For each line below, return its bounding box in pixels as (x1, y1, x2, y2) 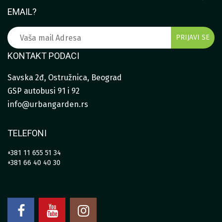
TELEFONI (7, 128, 47, 139)
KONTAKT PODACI (7, 51, 79, 61)
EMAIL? (7, 6, 37, 17)
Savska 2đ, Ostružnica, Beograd (7, 73, 122, 83)
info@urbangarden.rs (7, 100, 88, 110)
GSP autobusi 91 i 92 (7, 86, 80, 96)
